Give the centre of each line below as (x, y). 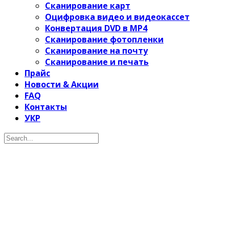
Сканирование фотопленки (104, 39)
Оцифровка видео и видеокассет (117, 17)
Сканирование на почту (96, 51)
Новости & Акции (62, 84)
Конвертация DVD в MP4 (96, 28)
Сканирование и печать (97, 62)
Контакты (46, 107)
